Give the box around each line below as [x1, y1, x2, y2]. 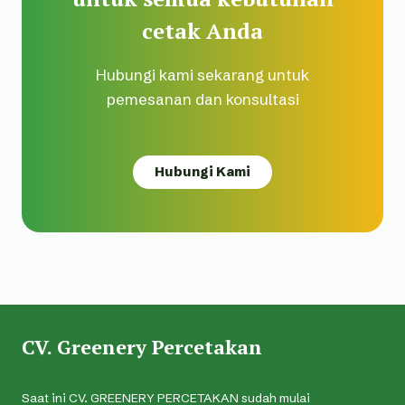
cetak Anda [142, 15, 263, 45]
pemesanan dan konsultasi [106, 89, 299, 108]
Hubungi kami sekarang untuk [96, 64, 309, 84]
